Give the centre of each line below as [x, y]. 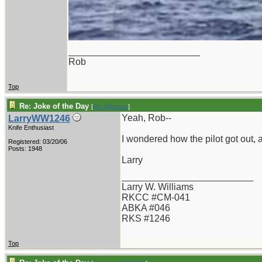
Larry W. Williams [158, 187]
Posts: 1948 [25, 149]
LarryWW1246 [39, 118]
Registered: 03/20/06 [38, 142]
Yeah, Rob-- [146, 118]
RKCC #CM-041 [156, 197]
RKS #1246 [146, 218]
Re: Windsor [111, 106]
